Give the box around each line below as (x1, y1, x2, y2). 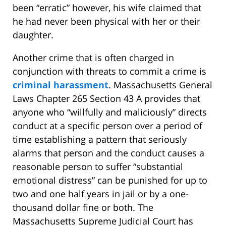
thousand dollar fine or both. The (13, 201, 153, 214)
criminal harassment (13, 79, 108, 91)
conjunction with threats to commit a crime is (13, 65, 206, 78)
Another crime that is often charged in (13, 51, 174, 64)
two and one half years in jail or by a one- (13, 188, 189, 200)
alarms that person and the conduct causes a (13, 147, 204, 159)
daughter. (13, 29, 53, 41)
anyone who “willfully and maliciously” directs (13, 106, 207, 119)
